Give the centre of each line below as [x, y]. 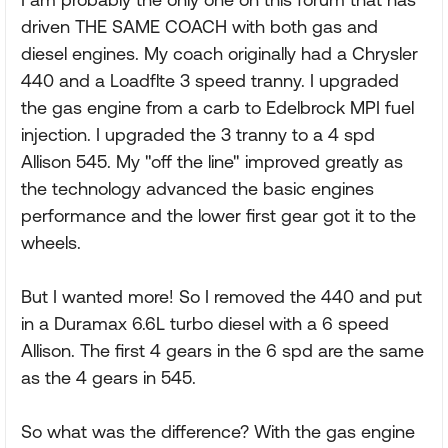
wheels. [51, 242]
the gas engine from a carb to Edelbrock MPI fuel [217, 107]
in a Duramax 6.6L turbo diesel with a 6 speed [205, 323]
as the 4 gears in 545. [108, 377]
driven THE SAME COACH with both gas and [199, 26]
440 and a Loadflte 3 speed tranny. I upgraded [210, 80]
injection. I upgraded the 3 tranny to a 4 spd [198, 134]
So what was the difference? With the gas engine [218, 431]
